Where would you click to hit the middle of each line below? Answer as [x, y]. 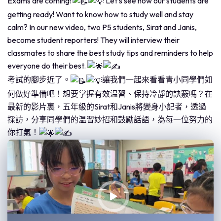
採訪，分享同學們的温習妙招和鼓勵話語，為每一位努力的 [110, 119]
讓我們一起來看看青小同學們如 [157, 80]
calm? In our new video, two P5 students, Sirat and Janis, [102, 27]
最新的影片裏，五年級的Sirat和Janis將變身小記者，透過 [107, 106]
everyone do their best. [47, 66]
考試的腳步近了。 [39, 80]
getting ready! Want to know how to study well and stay [100, 15]
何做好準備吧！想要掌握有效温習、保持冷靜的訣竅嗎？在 [110, 93]
